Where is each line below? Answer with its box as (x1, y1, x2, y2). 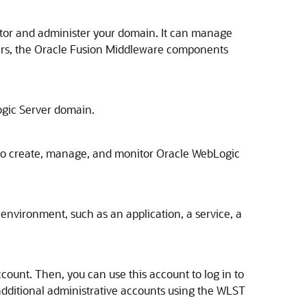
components (164, 42, 228, 56)
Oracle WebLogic (156, 146, 240, 160)
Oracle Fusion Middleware (34, 42, 164, 56)
